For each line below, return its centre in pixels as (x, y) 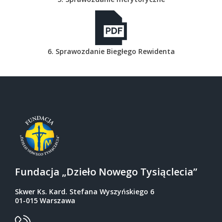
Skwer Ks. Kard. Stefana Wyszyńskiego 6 (84, 192)
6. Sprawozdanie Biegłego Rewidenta (111, 51)
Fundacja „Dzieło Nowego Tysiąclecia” (106, 172)
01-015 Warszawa (45, 200)
